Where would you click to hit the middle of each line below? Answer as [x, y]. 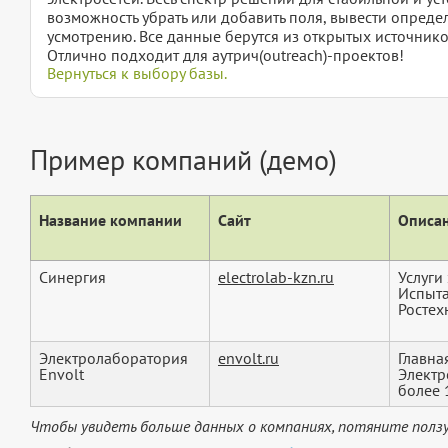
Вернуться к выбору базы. [137, 73]
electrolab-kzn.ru [276, 277]
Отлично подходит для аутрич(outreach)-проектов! [225, 55]
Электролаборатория [113, 358]
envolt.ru [248, 358]
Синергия [72, 277]
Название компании [110, 220]
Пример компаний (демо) [183, 160]
